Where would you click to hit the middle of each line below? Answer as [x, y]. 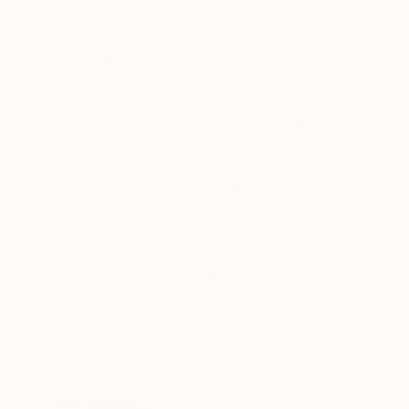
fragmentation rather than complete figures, [169, 232]
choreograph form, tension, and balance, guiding [186, 189]
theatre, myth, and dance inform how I [152, 167]
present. [54, 364]
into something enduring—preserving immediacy [184, 320]
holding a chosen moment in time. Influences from [191, 145]
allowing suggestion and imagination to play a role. [192, 254]
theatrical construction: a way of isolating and [177, 123]
